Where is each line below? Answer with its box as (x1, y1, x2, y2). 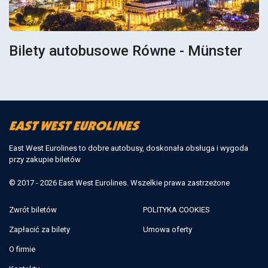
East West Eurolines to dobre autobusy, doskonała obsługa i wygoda (9, 143, 248, 153)
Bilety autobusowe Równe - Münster (9, 42, 242, 60)
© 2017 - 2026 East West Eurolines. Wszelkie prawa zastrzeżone (9, 178, 230, 187)
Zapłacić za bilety (9, 224, 70, 234)
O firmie (9, 244, 35, 254)
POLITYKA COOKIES (143, 205, 210, 214)
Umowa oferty (143, 224, 192, 234)
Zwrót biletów (9, 205, 57, 214)
